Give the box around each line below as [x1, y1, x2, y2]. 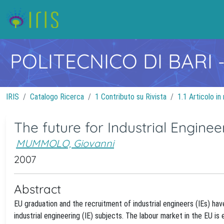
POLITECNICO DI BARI [10, 48, 218, 73]
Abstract [14, 181, 61, 196]
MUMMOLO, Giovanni [16, 137, 114, 149]
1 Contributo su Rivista [95, 92, 166, 101]
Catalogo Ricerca [30, 92, 84, 101]
